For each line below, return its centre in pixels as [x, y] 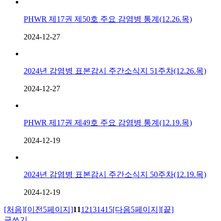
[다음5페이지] [137, 209]
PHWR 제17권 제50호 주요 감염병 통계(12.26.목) [108, 19]
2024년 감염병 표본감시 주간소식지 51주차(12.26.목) [115, 71]
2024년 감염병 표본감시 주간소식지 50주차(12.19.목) [115, 174]
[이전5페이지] [49, 209]
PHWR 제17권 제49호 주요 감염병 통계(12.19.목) [108, 122]
